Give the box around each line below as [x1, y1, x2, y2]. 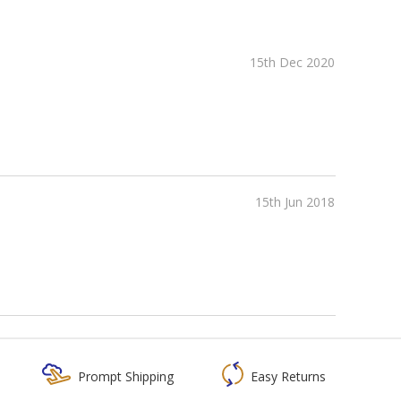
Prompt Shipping [77, 367, 174, 385]
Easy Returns [250, 367, 326, 385]
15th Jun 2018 [254, 192, 335, 210]
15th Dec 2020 [249, 53, 335, 71]
